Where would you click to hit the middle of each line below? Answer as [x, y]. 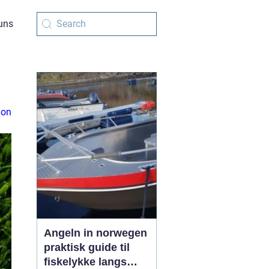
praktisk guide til [87, 247]
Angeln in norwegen [95, 233]
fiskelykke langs [85, 262]
